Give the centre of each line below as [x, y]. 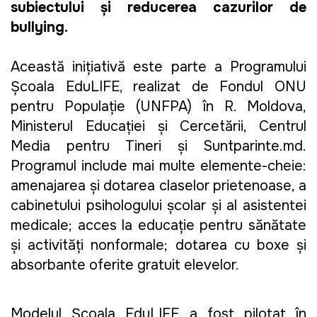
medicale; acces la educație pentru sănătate [158, 226]
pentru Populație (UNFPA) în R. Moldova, [158, 107]
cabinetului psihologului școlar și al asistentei [158, 206]
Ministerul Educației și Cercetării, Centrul [158, 127]
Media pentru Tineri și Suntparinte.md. [158, 146]
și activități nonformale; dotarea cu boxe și [158, 246]
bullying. [41, 28]
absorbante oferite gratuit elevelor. [127, 265]
